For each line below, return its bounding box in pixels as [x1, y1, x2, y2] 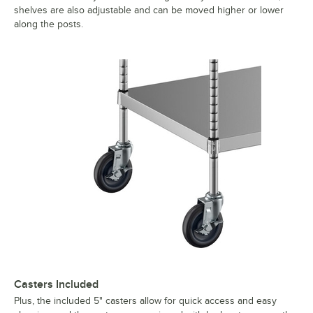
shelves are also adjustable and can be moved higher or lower [14, 5, 284, 16]
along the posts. [14, 19, 83, 30]
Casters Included [14, 278, 99, 291]
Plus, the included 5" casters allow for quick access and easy [14, 296, 277, 307]
